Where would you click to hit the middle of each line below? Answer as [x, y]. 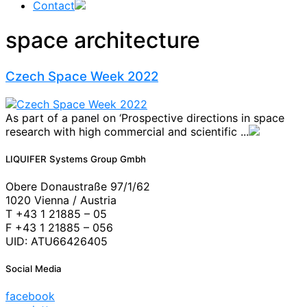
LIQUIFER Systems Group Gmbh [76, 159]
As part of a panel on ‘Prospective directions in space [145, 118]
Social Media [34, 269]
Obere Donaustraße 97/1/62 [78, 186]
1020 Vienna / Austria [61, 200]
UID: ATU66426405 [57, 241]
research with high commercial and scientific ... [127, 131]
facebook [30, 296]
